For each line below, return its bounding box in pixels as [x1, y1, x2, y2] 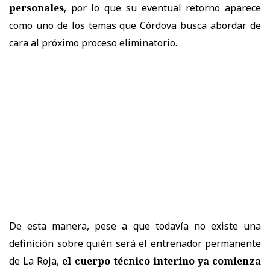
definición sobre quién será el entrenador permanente [9, 236, 261, 250]
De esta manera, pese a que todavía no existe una [9, 219, 261, 233]
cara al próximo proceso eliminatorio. [9, 36, 177, 49]
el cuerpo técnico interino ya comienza [62, 254, 261, 268]
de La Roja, [9, 254, 63, 268]
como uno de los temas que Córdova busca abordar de [9, 18, 261, 32]
